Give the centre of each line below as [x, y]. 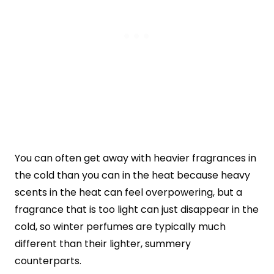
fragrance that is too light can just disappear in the [137, 209]
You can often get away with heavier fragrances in [135, 158]
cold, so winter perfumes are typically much [120, 226]
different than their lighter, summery [103, 243]
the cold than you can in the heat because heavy [132, 175]
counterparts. [48, 261]
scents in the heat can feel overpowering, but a [128, 192]
